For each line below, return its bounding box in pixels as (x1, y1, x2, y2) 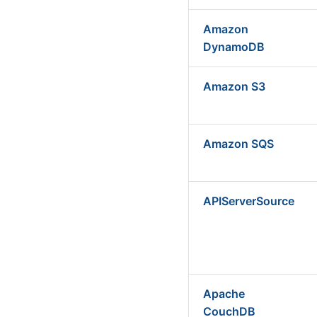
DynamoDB (203, 40, 265, 54)
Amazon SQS (203, 137, 274, 151)
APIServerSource (203, 194, 294, 208)
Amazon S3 (203, 79, 265, 93)
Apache (203, 287, 245, 301)
